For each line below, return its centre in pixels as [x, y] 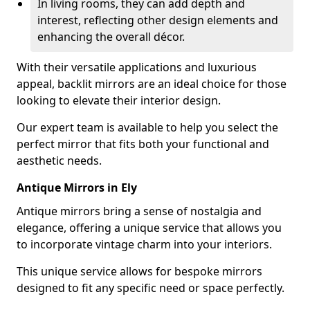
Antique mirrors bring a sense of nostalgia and [139, 211]
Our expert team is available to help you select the [147, 127]
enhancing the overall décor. [111, 37]
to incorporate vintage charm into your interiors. [144, 244]
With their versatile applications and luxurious [137, 67]
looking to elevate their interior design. [119, 100]
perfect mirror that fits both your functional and [143, 144]
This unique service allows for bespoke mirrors [139, 271]
